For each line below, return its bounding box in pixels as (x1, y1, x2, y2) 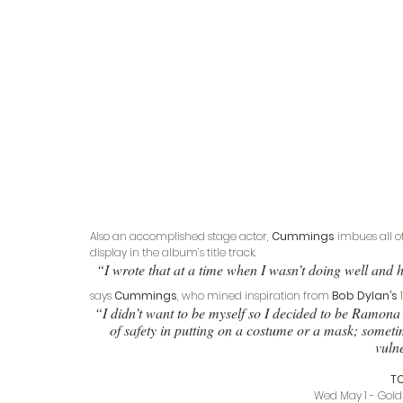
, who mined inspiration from (177, 287, 332, 303)
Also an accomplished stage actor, (90, 228, 272, 244)
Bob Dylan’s (332, 287, 398, 303)
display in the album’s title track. (90, 244, 259, 260)
